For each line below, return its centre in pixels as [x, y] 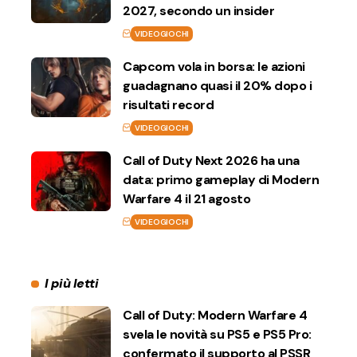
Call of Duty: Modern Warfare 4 [215, 316]
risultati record [168, 105]
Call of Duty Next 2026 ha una [211, 161]
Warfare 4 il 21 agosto [186, 199]
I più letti [71, 284]
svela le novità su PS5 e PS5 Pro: [217, 335]
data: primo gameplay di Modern [221, 180]
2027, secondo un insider [198, 11]
